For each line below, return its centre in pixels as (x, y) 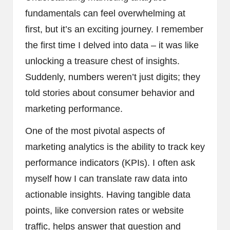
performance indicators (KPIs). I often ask (110, 162)
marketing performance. (74, 109)
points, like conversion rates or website (104, 210)
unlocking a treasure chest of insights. (102, 61)
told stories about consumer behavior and (110, 93)
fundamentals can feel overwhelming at (105, 13)
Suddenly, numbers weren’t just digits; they (113, 77)
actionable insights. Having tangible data (108, 194)
